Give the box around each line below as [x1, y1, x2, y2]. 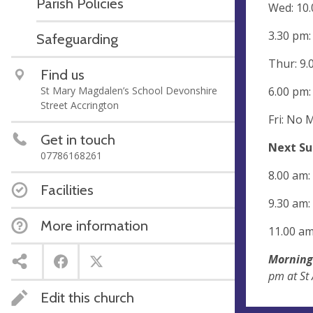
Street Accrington [41, 98, 119, 112]
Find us [41, 65, 85, 83]
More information [41, 216, 148, 234]
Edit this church [41, 288, 134, 306]
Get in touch [41, 130, 115, 148]
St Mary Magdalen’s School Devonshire [41, 83, 217, 97]
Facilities [41, 180, 94, 198]
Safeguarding [36, 29, 118, 48]
